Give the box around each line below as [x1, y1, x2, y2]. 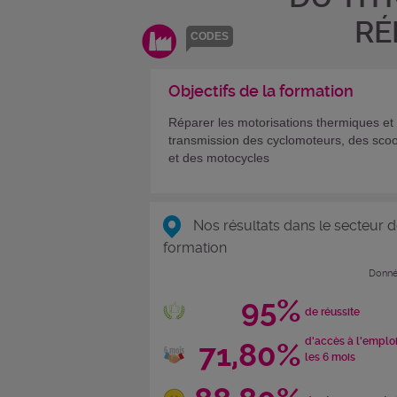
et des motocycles [168, 151, 269, 165]
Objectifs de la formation [168, 82, 354, 100]
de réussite [304, 306, 360, 319]
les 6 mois [304, 350, 355, 363]
